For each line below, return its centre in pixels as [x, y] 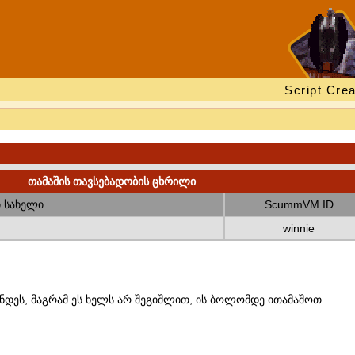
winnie [299, 228]
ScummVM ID [299, 204]
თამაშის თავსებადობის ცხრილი [111, 181]
